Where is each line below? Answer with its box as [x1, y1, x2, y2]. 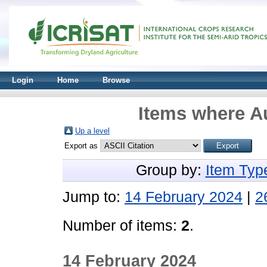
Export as [64, 141, 100, 150]
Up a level [75, 126, 110, 135]
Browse [103, 76, 130, 85]
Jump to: [63, 189, 125, 205]
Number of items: [63, 218, 181, 234]
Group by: [135, 162, 206, 178]
